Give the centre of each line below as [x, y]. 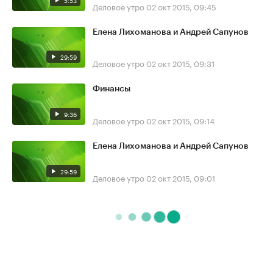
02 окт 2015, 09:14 [180, 120]
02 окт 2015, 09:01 [181, 177]
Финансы [112, 89]
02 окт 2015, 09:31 [180, 63]
